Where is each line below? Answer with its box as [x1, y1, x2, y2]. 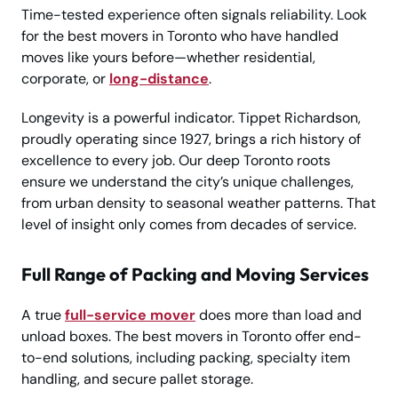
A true [21, 306, 65, 325]
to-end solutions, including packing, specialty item [21, 348, 350, 368]
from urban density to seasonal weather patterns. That [21, 194, 376, 213]
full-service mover [65, 306, 195, 325]
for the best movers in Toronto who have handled [21, 27, 338, 46]
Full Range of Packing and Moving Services [21, 263, 369, 286]
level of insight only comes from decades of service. [21, 215, 356, 235]
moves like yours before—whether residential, [21, 48, 315, 68]
